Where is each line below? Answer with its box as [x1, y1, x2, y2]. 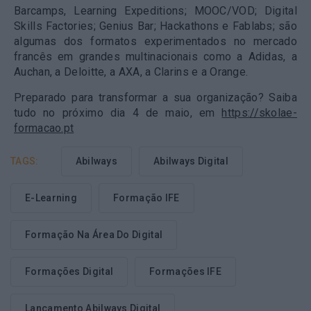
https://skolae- [221, 106, 297, 119]
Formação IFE [113, 192, 180, 203]
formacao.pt [14, 121, 74, 135]
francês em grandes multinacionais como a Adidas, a [14, 49, 297, 63]
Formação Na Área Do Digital [25, 228, 163, 240]
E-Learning [25, 192, 77, 203]
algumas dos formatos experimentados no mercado [14, 34, 297, 48]
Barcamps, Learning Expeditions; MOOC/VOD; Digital [14, 3, 297, 17]
